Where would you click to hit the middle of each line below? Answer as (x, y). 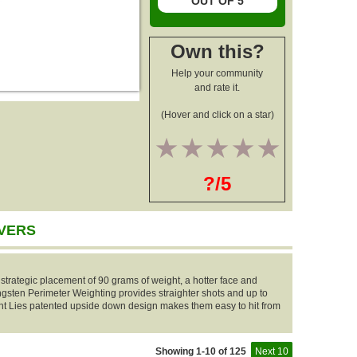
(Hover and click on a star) (217, 115)
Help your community (217, 73)
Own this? (217, 51)
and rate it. (217, 88)
